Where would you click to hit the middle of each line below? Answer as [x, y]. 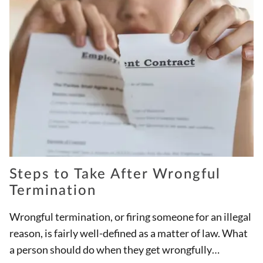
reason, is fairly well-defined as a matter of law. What [129, 233]
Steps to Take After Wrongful [115, 175]
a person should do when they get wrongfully [111, 250]
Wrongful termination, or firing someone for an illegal [130, 217]
